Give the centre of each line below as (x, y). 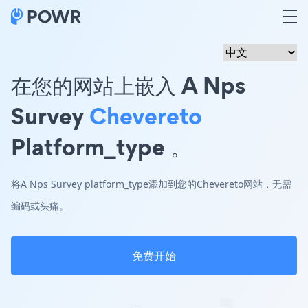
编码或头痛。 (40, 206)
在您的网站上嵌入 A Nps (128, 85)
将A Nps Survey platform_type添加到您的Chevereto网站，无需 (151, 184)
